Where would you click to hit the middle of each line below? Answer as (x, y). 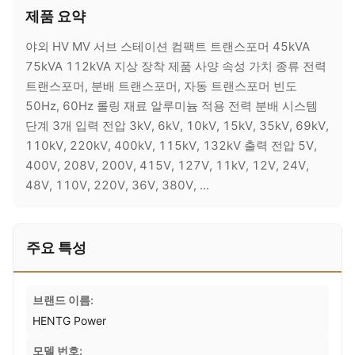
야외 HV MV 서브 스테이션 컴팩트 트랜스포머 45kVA (168, 46)
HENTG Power (69, 321)
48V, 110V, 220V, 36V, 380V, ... (117, 185)
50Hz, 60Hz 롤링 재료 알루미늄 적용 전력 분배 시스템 (172, 106)
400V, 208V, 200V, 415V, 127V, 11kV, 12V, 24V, (167, 165)
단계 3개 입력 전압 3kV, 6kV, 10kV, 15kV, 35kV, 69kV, (177, 126)
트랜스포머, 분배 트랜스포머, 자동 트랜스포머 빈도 (161, 86)
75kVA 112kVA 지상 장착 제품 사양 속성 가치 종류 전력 (176, 66)
